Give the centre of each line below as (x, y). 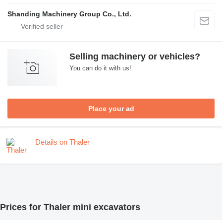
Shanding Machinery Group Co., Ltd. (69, 14)
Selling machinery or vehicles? (135, 56)
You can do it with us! (100, 68)
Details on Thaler (62, 142)
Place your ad (111, 108)
